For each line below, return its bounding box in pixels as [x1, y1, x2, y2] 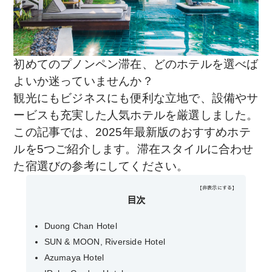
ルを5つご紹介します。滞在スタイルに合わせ [13, 142, 254, 155]
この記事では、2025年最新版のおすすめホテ [13, 125, 251, 138]
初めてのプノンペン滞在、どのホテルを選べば [13, 57, 259, 70]
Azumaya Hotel [44, 252, 104, 262]
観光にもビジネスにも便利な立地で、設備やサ [13, 91, 259, 104]
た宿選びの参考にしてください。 [13, 159, 189, 172]
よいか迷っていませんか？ [13, 74, 154, 87]
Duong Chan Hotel [44, 220, 117, 231]
